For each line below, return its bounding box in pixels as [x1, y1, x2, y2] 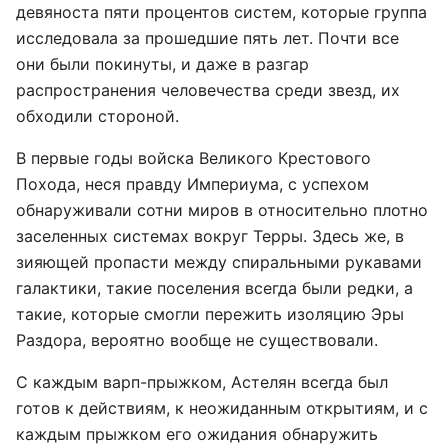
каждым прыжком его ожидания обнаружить [16, 424, 378, 444]
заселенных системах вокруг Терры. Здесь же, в [16, 226, 404, 246]
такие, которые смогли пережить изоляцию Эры [16, 304, 404, 324]
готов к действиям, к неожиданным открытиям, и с [16, 398, 428, 418]
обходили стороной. [16, 106, 179, 126]
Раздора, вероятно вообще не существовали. [16, 330, 378, 350]
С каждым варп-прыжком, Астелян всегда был [16, 372, 388, 392]
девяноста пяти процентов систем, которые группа [16, 2, 427, 22]
